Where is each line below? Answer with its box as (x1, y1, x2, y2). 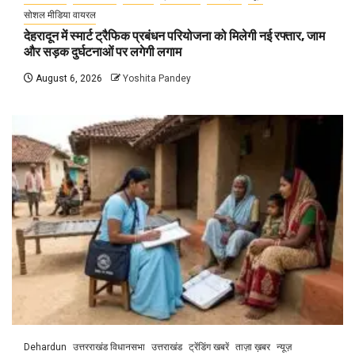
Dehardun (24, 341, 67, 353)
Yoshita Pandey (123, 72, 191, 84)
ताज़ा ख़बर (235, 341, 270, 353)
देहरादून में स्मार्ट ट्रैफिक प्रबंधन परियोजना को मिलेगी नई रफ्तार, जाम (24, 28, 325, 44)
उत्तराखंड (151, 341, 182, 353)
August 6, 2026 (33, 72, 102, 84)
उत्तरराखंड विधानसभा (73, 341, 145, 353)
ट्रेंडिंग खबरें (189, 341, 229, 353)
